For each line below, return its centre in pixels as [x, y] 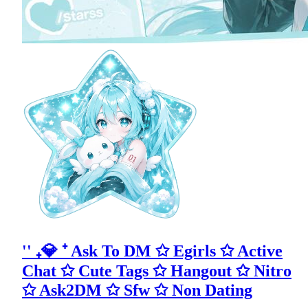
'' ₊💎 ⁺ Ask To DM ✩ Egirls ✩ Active [152, 251]
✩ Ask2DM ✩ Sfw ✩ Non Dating [137, 290]
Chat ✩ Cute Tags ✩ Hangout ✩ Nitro [157, 271]
